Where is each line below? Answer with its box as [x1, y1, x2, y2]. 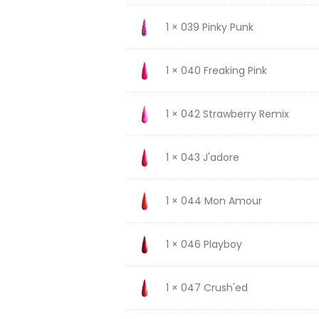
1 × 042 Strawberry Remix [165, 106, 289, 121]
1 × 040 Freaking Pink [165, 63, 267, 78]
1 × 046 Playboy [165, 236, 242, 251]
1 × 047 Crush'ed [165, 280, 248, 295]
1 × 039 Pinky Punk [165, 19, 253, 34]
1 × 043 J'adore [165, 150, 239, 164]
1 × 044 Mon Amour [165, 193, 262, 208]
